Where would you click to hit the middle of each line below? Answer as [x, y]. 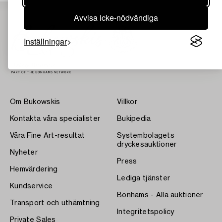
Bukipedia [134, 119]
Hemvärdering [34, 169]
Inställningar [45, 41]
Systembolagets [146, 136]
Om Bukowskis [35, 102]
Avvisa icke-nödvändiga [116, 17]
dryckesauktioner [147, 144]
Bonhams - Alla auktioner [160, 195]
